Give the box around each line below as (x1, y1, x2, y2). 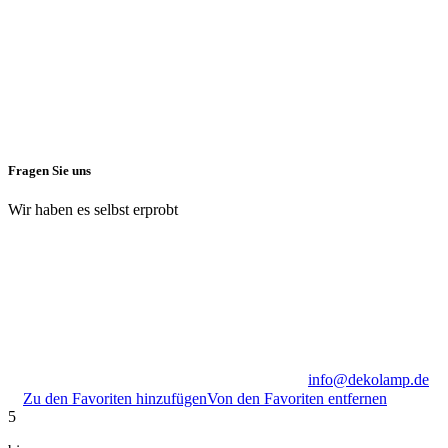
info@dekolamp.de (308, 371, 429, 389)
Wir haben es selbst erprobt (8, 201, 178, 219)
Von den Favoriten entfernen (207, 390, 387, 408)
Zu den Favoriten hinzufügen (23, 390, 207, 408)
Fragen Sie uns (8, 162, 91, 178)
